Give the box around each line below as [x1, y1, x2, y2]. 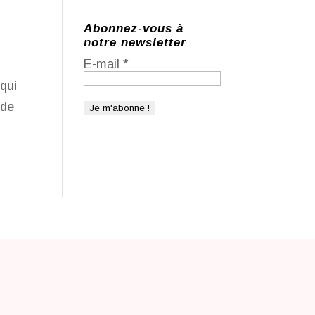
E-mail [84, 57, 124, 71]
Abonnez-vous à [84, 22, 184, 35]
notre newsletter [84, 36, 187, 49]
